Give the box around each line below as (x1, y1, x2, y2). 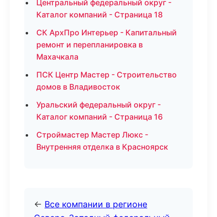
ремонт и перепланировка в (36, 40, 143, 49)
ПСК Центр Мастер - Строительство (36, 70, 177, 79)
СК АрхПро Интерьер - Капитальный (36, 28, 177, 37)
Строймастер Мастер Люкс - (36, 130, 148, 139)
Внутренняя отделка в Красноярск (36, 142, 168, 152)
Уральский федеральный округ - (36, 100, 161, 109)
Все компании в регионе (45, 199, 147, 209)
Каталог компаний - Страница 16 (36, 112, 163, 122)
